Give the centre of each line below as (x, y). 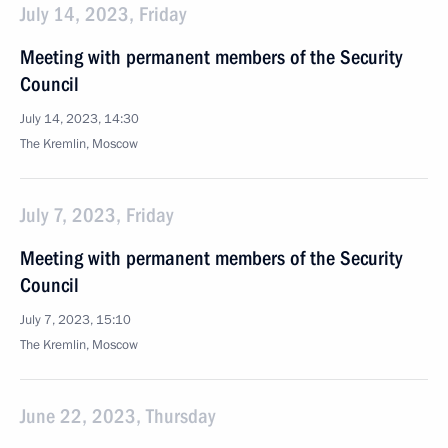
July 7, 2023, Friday (96, 215)
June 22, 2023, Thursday (117, 416)
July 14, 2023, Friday (103, 14)
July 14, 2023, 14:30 (79, 119)
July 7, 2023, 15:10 (75, 320)
